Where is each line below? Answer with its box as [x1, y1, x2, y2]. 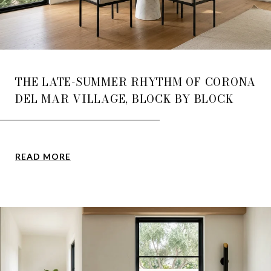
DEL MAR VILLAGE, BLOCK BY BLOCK [15, 91, 234, 108]
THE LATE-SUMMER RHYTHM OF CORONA [15, 74, 256, 91]
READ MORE [15, 151, 71, 162]
